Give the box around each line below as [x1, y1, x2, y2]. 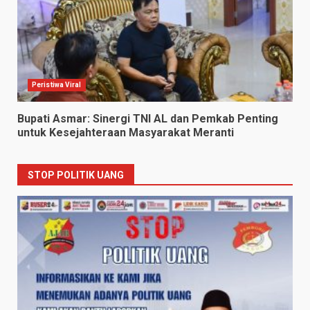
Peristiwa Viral [32, 81, 82, 89]
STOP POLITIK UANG [28, 170, 124, 181]
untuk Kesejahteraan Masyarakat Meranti [17, 126, 234, 140]
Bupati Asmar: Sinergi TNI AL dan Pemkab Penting [17, 112, 278, 126]
